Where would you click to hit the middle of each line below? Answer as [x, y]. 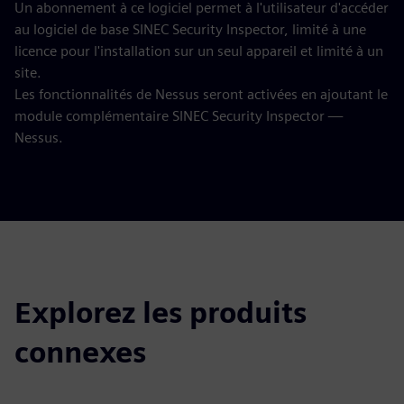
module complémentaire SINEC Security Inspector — [179, 116]
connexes [80, 352]
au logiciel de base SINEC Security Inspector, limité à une [190, 29]
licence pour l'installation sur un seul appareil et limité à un [199, 51]
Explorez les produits [161, 312]
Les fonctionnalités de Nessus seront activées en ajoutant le [201, 94]
